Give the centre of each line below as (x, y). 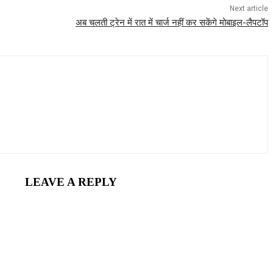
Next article (249, 8)
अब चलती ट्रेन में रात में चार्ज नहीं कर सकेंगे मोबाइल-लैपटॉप (172, 22)
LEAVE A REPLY (71, 182)
